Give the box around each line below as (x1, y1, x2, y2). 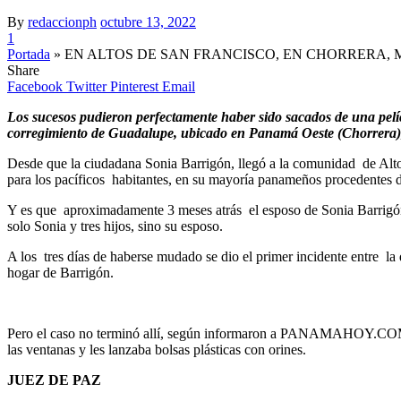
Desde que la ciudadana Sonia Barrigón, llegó (7, 155, 266, 171)
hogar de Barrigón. (7, 264, 114, 280)
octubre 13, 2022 (100, 13, 196, 30)
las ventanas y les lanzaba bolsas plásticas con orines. (7, 341, 306, 357)
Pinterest (110, 78, 158, 94)
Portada (7, 46, 50, 62)
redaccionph (28, 13, 97, 30)
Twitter (66, 78, 107, 94)
